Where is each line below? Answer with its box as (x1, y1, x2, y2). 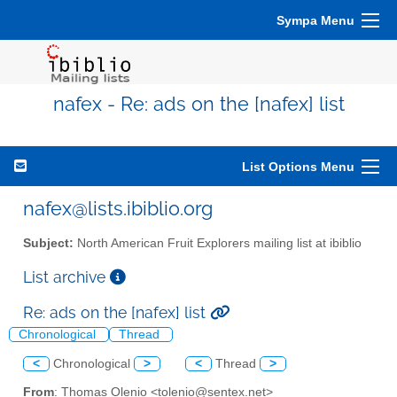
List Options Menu (242, 160, 354, 174)
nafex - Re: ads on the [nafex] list (52, 93, 345, 115)
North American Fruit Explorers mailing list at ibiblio (74, 236, 362, 250)
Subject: (23, 236, 74, 250)
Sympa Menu (276, 13, 354, 27)
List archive (23, 267, 110, 286)
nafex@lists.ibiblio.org (23, 197, 213, 220)
